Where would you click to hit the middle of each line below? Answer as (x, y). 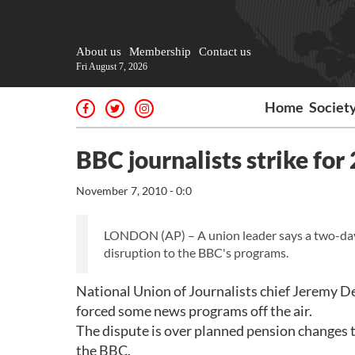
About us (99, 52)
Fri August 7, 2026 (112, 67)
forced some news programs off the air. (194, 311)
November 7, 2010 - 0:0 (134, 191)
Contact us (225, 52)
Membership (160, 52)
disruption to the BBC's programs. (196, 252)
